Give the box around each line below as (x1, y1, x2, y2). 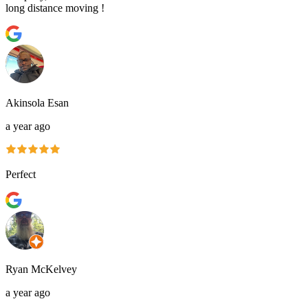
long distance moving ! (5, 1, 104, 14)
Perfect (5, 168, 36, 180)
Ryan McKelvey (5, 263, 77, 275)
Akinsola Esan (5, 96, 69, 109)
